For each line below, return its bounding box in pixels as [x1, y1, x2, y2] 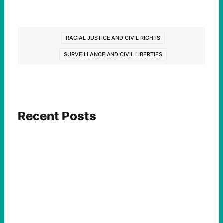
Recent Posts [18, 109, 96, 123]
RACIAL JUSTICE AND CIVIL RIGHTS [65, 34, 160, 41]
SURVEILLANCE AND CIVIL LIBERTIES [63, 51, 162, 58]
